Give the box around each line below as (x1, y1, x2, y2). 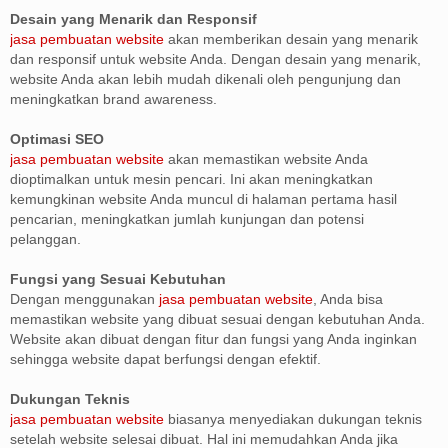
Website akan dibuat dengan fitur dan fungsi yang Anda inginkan (10, 330, 417, 347)
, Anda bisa (313, 290, 383, 307)
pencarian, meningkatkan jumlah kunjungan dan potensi (10, 210, 364, 227)
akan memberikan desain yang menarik (164, 30, 418, 47)
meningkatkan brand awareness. (10, 90, 217, 107)
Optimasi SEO (10, 130, 104, 147)
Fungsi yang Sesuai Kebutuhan (10, 270, 226, 287)
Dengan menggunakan (10, 290, 159, 307)
